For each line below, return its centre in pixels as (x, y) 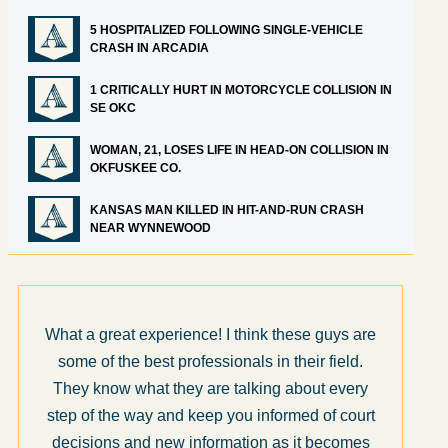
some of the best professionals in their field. (211, 361)
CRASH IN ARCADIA (150, 48)
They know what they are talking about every (211, 388)
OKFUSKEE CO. (136, 168)
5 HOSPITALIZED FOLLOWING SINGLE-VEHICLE (226, 30)
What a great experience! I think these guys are (211, 334)
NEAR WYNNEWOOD (151, 228)
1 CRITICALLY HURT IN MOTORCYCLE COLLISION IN (240, 90)
